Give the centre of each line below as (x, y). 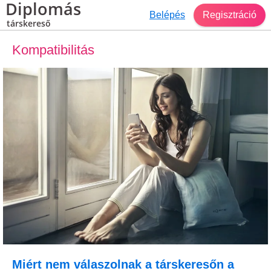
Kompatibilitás (53, 50)
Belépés (167, 15)
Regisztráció (230, 15)
